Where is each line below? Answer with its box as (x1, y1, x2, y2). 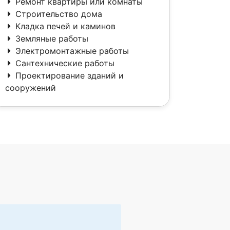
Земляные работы (15, 33, 88, 44)
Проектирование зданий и (15, 70, 124, 81)
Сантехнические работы (15, 58, 114, 68)
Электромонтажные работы (15, 46, 129, 56)
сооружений (5, 83, 56, 93)
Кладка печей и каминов (15, 21, 116, 31)
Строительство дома (15, 9, 102, 19)
